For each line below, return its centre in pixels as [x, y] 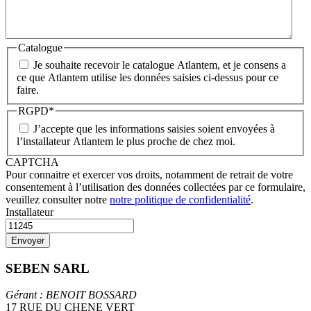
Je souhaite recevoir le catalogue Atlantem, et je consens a [160, 65]
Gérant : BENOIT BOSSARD [71, 295]
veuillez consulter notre [58, 199]
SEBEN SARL [48, 268]
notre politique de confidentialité [180, 199]
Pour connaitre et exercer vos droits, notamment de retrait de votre [149, 174]
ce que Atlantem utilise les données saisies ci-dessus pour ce [148, 78]
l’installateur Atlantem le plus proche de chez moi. [126, 141]
